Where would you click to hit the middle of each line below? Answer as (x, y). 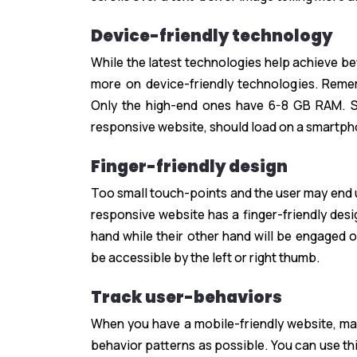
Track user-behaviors (186, 298)
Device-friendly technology (212, 36)
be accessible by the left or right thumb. (205, 258)
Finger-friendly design (189, 167)
